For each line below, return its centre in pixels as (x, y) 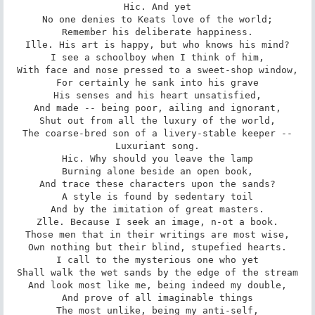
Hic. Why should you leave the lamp (157, 158)
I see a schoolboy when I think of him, (157, 57)
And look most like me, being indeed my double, (157, 285)
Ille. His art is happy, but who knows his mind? (157, 44)
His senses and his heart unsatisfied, (157, 95)
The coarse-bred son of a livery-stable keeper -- (157, 133)
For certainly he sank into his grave (157, 82)
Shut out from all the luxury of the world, (157, 120)
